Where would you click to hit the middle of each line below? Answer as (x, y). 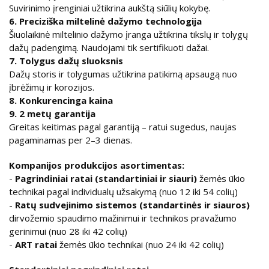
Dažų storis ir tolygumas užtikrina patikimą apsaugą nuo (123, 74)
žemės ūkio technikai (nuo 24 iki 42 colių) (141, 244)
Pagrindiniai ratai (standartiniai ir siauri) (106, 178)
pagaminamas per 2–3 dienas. (71, 140)
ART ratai (36, 244)
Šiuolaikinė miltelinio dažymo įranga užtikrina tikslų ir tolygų (128, 34)
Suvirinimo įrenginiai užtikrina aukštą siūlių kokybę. (110, 8)
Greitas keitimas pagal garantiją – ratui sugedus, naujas (123, 126)
